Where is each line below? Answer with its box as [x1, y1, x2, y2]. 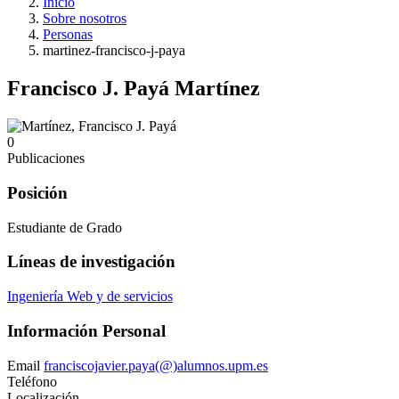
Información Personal [7, 321, 166, 340]
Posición [7, 183, 68, 202]
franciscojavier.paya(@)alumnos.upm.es [44, 357, 268, 373]
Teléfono [7, 373, 57, 389]
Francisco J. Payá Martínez [7, 77, 260, 101]
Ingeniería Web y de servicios [7, 289, 173, 305]
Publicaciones [7, 151, 85, 167]
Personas [43, 27, 93, 43]
